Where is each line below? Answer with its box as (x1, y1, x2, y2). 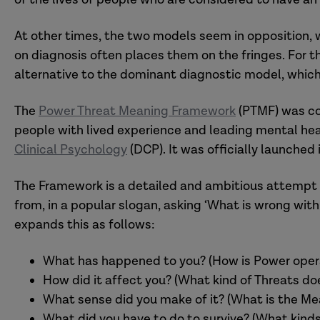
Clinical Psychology (14, 141, 127, 158)
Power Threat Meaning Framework (39, 103, 236, 119)
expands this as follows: (14, 216, 155, 233)
